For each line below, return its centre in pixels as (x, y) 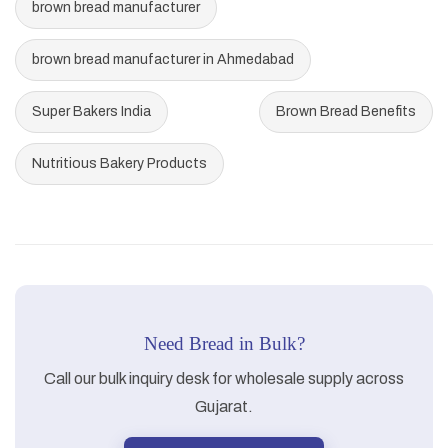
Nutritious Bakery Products (119, 164)
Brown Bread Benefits (346, 112)
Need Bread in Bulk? (224, 344)
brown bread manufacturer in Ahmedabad (163, 60)
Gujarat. (224, 407)
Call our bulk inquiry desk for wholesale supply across (224, 379)
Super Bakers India (91, 112)
